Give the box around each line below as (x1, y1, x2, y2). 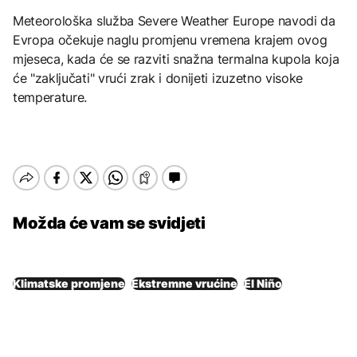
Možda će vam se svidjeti (13, 213, 206, 233)
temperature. (13, 88, 88, 105)
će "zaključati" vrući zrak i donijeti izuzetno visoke (13, 69, 304, 86)
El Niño (244, 276, 282, 290)
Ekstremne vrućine (131, 276, 237, 290)
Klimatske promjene (13, 276, 125, 290)
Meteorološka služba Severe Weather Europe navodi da (13, 12, 335, 29)
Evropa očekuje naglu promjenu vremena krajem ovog (13, 31, 328, 48)
